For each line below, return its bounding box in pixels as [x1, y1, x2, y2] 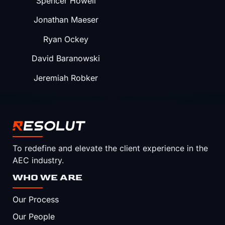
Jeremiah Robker [34, 72, 98, 83]
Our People [13, 211, 55, 222]
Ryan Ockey [43, 34, 89, 44]
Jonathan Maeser [33, 15, 98, 25]
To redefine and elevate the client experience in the [13, 143, 208, 153]
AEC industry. [13, 155, 64, 165]
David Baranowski [32, 53, 100, 64]
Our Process [13, 194, 59, 205]
